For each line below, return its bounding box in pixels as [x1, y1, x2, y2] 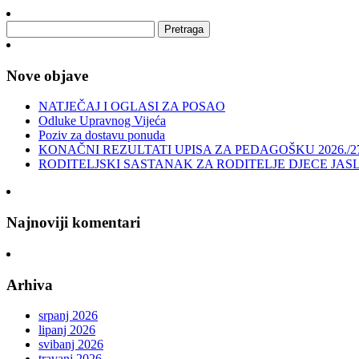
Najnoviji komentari [6, 214, 140, 232]
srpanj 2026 [38, 309, 98, 323]
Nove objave [6, 67, 88, 84]
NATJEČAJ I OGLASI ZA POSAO [38, 99, 225, 114]
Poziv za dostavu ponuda [38, 128, 165, 143]
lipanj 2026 [38, 323, 95, 337]
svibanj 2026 [38, 337, 103, 352]
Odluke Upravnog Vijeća [38, 114, 166, 128]
